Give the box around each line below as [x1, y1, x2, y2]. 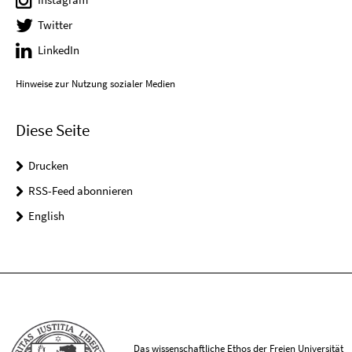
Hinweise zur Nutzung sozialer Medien [16, 76, 175, 90]
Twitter [38, 17, 72, 33]
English [28, 207, 64, 223]
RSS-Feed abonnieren [28, 182, 133, 198]
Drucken [28, 157, 68, 173]
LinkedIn [38, 42, 79, 58]
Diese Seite [16, 119, 90, 141]
